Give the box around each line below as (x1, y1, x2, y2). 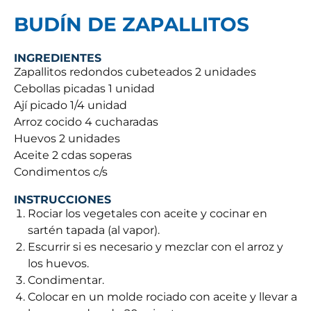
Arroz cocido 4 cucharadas (14, 115, 158, 129)
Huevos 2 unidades (14, 132, 120, 146)
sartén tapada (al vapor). (28, 224, 160, 237)
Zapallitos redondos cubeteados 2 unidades (14, 65, 256, 79)
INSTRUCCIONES (14, 193, 111, 207)
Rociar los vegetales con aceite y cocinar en (28, 207, 267, 221)
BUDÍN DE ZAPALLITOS (14, 12, 249, 37)
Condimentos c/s (14, 165, 108, 179)
